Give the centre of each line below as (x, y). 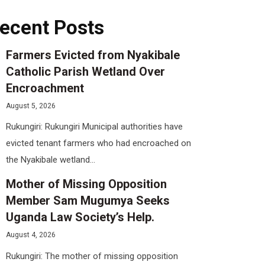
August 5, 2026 (31, 106)
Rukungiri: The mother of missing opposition (92, 256)
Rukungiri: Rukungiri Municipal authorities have (94, 127)
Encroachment (45, 88)
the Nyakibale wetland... (52, 160)
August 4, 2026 (31, 235)
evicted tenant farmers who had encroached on (98, 143)
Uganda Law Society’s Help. (80, 217)
